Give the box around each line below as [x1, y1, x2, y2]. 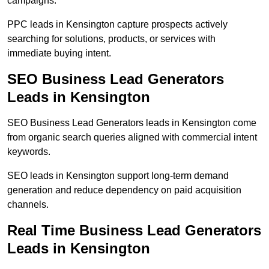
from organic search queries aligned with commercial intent [7, 132, 257, 143]
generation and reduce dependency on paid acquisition [7, 185, 241, 196]
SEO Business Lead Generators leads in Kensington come [7, 118, 256, 128]
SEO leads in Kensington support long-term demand [7, 171, 229, 181]
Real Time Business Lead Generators [7, 222, 261, 239]
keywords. [7, 147, 50, 157]
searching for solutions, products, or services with [7, 34, 216, 44]
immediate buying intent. [7, 48, 111, 59]
